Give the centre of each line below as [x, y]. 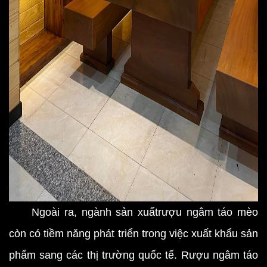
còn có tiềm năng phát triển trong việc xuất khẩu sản [133, 234]
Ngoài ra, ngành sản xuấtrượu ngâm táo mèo [133, 212]
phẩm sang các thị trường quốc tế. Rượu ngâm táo [133, 255]
